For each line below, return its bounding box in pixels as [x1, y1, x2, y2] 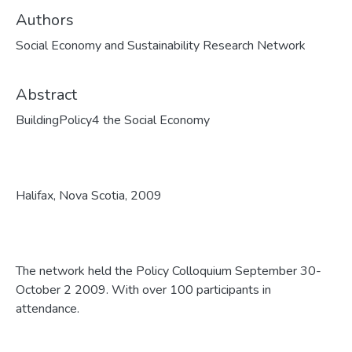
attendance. [16, 300, 79, 317]
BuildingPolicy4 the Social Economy [16, 112, 210, 129]
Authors [16, 9, 74, 31]
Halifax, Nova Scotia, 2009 [16, 187, 162, 204]
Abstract [16, 84, 77, 105]
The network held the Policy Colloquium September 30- [16, 262, 321, 280]
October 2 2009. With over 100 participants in [16, 281, 271, 299]
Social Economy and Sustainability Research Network [16, 37, 306, 54]
